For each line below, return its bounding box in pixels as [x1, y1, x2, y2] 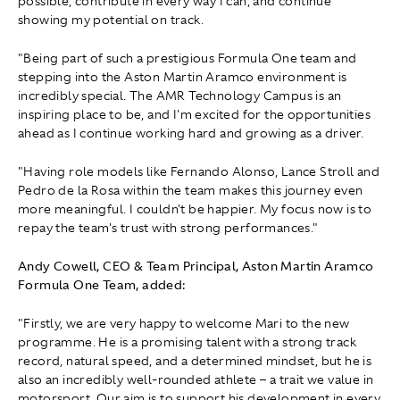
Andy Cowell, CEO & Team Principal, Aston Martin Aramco [18, 258, 374, 275]
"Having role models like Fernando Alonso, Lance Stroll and [18, 163, 380, 180]
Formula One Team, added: [18, 277, 186, 294]
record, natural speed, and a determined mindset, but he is [18, 353, 372, 370]
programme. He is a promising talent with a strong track [18, 334, 356, 351]
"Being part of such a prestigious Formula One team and [18, 50, 357, 67]
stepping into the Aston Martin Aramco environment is [18, 69, 347, 86]
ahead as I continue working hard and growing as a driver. [18, 125, 364, 142]
